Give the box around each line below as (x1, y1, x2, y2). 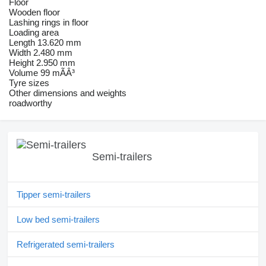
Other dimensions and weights (9, 88, 126, 99)
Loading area (9, 27, 59, 38)
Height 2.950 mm (9, 58, 75, 68)
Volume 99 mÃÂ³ (9, 68, 75, 78)
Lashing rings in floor (9, 17, 88, 28)
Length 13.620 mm (9, 37, 81, 48)
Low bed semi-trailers (17, 214, 100, 225)
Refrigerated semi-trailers (17, 239, 115, 250)
